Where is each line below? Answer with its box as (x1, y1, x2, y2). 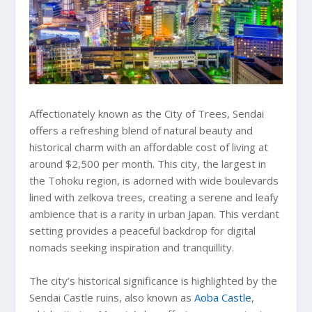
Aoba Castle (194, 290, 252, 305)
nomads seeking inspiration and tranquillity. (29, 240, 235, 255)
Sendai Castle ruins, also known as (29, 290, 195, 305)
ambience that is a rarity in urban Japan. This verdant (29, 207, 280, 221)
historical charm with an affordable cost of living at (29, 140, 269, 155)
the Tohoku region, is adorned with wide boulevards (29, 173, 279, 188)
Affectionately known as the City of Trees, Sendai (29, 107, 265, 121)
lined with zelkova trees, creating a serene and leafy (29, 190, 279, 205)
